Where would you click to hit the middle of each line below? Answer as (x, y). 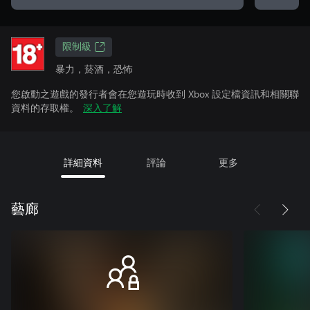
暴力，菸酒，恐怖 (94, 69)
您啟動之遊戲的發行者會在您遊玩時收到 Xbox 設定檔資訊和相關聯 (155, 94)
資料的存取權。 (45, 108)
